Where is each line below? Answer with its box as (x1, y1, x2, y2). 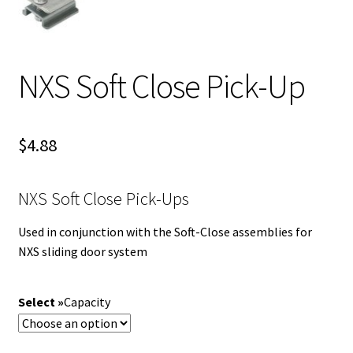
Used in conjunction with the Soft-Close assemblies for (17, 224, 312, 240)
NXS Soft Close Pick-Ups (17, 188, 189, 210)
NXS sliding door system (17, 243, 147, 260)
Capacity (63, 293, 110, 310)
